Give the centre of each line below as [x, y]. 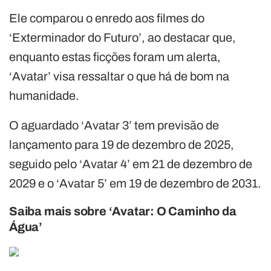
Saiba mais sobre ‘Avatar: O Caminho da [123, 211]
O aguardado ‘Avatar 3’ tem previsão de [114, 125]
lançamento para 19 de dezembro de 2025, [122, 144]
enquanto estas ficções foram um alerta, [115, 57]
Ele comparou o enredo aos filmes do [107, 18]
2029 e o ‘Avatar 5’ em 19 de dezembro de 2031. [135, 183]
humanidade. [44, 95]
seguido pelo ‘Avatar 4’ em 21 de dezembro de [131, 164]
